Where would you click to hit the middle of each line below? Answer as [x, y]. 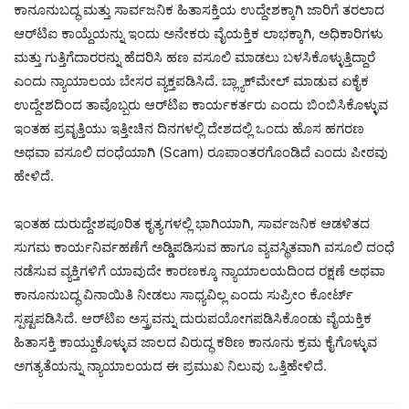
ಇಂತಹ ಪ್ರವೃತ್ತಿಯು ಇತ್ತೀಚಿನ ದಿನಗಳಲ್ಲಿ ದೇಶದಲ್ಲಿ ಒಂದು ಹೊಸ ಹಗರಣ [189, 128]
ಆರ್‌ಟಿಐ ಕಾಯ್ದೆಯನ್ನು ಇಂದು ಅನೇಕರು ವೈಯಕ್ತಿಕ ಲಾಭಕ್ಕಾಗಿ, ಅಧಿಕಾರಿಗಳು [199, 33]
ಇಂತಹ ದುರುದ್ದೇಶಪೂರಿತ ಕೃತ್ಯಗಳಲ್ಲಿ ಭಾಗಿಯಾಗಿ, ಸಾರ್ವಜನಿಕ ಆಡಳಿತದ [192, 223]
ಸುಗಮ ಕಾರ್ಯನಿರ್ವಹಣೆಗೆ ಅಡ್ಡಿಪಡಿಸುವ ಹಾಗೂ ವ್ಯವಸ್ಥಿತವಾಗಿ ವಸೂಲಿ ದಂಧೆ [204, 246]
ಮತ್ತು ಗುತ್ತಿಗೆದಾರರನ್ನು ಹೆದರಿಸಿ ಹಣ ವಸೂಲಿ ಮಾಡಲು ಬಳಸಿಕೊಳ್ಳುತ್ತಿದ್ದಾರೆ [194, 57]
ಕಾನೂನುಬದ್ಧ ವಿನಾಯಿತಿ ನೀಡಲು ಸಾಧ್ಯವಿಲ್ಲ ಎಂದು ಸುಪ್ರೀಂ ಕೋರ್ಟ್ [184, 294]
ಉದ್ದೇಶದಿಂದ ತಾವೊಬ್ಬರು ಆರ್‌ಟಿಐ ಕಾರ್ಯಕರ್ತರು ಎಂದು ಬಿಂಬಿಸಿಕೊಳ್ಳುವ [201, 104]
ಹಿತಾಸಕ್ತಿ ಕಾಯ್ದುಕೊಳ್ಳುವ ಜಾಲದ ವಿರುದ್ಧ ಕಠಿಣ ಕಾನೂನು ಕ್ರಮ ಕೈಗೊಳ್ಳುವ [195, 341]
